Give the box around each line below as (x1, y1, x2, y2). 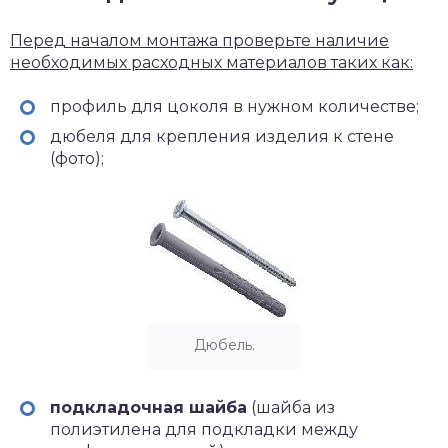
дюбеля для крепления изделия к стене (50, 127, 394, 147)
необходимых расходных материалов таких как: (10, 53, 413, 73)
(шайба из (247, 398, 335, 418)
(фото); (50, 149, 104, 169)
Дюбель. (193, 336, 255, 355)
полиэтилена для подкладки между (50, 420, 358, 440)
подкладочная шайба (50, 398, 247, 418)
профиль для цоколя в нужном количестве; (50, 97, 419, 117)
